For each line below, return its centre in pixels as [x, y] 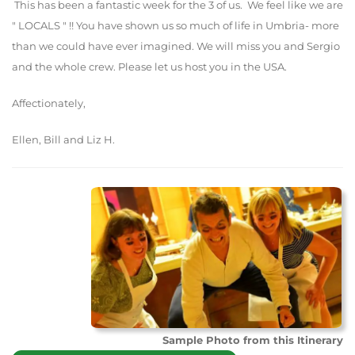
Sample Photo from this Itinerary [253, 340]
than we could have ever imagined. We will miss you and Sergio [176, 46]
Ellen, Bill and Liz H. [63, 140]
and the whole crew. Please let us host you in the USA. [149, 67]
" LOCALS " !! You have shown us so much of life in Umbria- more [176, 26]
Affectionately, [49, 103]
